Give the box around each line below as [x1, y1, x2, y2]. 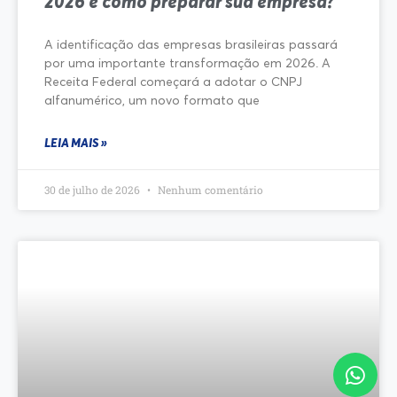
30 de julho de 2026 [44, 182, 143, 197]
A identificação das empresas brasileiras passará [44, 35, 338, 51]
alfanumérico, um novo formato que [44, 91, 260, 107]
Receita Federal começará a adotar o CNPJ [44, 73, 302, 89]
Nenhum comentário [155, 182, 263, 197]
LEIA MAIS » [44, 134, 107, 150]
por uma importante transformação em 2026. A [44, 54, 331, 70]
